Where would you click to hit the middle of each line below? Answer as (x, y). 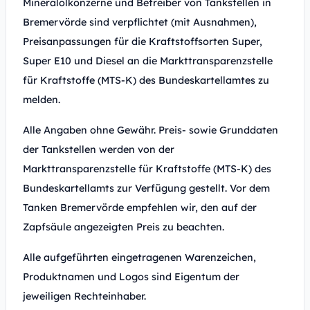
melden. (42, 100)
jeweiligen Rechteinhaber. (84, 296)
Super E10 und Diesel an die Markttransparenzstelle (148, 61)
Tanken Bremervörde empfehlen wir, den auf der (140, 208)
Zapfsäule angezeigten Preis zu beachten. (124, 227)
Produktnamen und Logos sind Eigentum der (131, 277)
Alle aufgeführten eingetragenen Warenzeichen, (139, 257)
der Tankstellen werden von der (99, 149)
